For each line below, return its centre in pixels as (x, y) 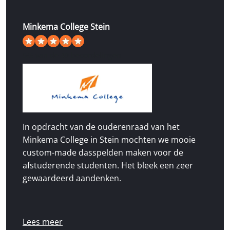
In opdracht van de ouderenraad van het (101, 127)
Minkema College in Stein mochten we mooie (109, 139)
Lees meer (43, 222)
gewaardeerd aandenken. (72, 178)
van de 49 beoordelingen (77, 55)
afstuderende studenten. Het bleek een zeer (108, 165)
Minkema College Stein (66, 27)
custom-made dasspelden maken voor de (103, 152)
